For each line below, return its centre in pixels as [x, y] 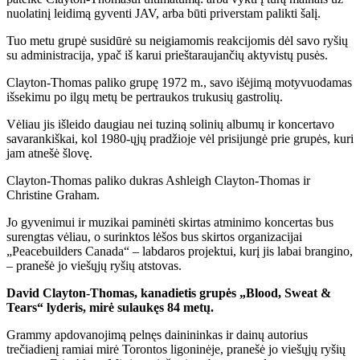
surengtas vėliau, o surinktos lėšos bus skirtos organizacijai [154, 236]
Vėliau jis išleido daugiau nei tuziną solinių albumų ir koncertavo [170, 124]
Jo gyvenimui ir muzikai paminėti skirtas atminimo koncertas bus [170, 222]
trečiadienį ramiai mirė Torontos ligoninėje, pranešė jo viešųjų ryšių [176, 349]
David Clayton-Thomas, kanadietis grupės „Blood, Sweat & [169, 292]
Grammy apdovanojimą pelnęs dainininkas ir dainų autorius [157, 334]
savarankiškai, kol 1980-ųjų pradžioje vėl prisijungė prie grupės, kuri [180, 138]
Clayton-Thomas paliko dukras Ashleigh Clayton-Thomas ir [158, 180]
